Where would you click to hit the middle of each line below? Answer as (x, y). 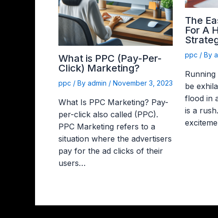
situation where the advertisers (115, 139)
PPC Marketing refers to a (107, 127)
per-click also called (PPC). (108, 115)
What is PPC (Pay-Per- (110, 59)
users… (72, 163)
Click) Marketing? (99, 68)
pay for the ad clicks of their (111, 151)
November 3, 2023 (143, 83)
